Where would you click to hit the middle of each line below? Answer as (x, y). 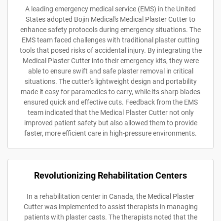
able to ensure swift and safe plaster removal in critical (110, 71)
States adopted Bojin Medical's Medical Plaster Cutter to (110, 19)
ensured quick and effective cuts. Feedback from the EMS (110, 102)
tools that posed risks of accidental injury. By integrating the (110, 50)
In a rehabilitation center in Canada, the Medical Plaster (110, 196)
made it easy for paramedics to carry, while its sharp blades (110, 92)
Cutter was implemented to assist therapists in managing (110, 206)
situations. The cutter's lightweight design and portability (110, 81)
